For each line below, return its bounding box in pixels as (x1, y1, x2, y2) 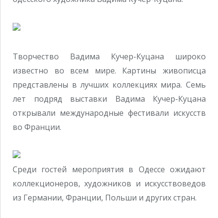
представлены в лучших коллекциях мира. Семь (13, 79, 206, 90)
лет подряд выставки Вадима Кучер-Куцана (13, 93, 206, 104)
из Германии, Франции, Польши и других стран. (13, 192, 197, 203)
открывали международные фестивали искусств (13, 107, 206, 118)
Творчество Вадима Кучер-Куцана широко (13, 51, 206, 62)
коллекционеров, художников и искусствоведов (13, 178, 206, 189)
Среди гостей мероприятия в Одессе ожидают (13, 164, 206, 175)
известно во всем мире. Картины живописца (13, 65, 206, 76)
